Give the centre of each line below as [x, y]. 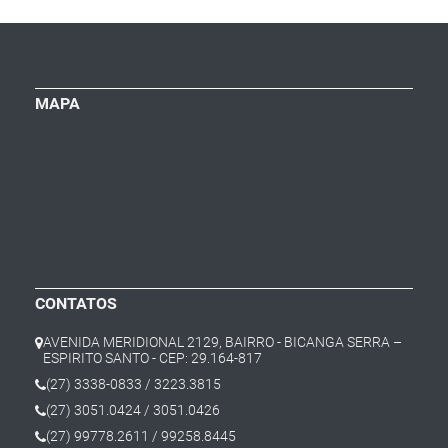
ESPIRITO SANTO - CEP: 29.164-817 [152, 358]
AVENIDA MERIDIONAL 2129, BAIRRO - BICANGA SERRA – [222, 342]
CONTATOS [76, 304]
